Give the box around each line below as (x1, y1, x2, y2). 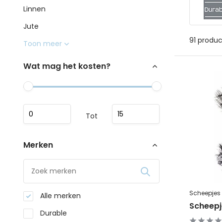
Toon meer (23, 39, 62, 49)
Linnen (23, 4, 46, 14)
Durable (38, 208, 67, 218)
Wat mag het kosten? (23, 60, 111, 72)
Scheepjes (189, 189, 221, 198)
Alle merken (38, 191, 81, 201)
